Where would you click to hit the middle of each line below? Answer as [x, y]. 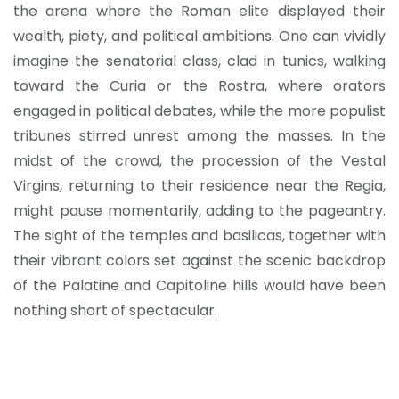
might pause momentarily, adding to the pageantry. [199, 211]
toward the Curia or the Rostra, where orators [199, 86]
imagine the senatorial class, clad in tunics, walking [199, 61]
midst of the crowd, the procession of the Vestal [199, 161]
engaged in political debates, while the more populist [199, 111]
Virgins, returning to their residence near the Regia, [199, 186]
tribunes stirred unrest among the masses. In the [199, 136]
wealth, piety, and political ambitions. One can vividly [199, 36]
